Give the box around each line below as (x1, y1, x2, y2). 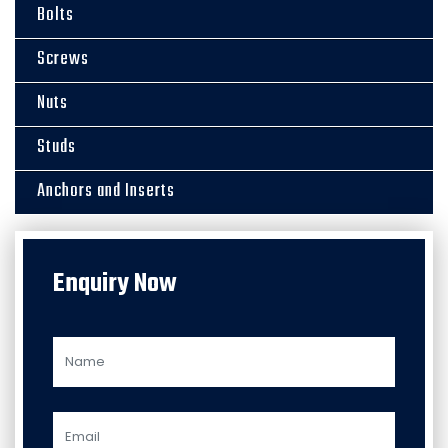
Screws (37, 45, 89, 74)
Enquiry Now (53, 264, 177, 304)
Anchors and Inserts (37, 177, 175, 206)
